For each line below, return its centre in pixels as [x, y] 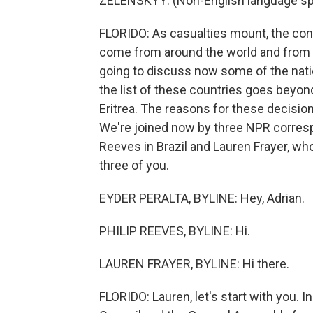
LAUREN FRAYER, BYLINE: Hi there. [194, 264]
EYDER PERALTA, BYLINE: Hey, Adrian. [202, 198]
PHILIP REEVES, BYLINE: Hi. [175, 231]
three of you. [134, 165]
